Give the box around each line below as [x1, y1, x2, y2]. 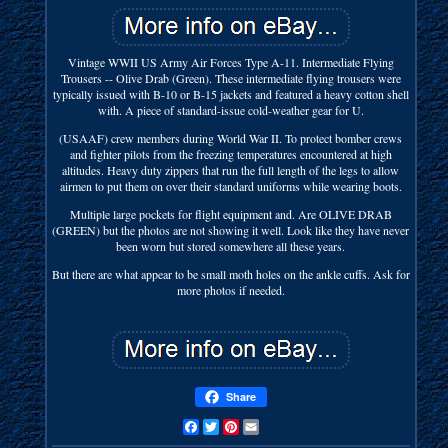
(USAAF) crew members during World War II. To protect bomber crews [59, 129, 403, 146]
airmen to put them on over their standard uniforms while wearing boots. [59, 177, 402, 194]
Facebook [198, 418, 245, 435]
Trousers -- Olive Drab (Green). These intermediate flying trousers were [60, 69, 401, 86]
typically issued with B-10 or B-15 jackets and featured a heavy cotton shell [52, 85, 409, 102]
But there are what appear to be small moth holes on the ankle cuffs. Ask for [51, 265, 410, 282]
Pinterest [238, 418, 280, 435]
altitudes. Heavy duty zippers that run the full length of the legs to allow [62, 161, 400, 178]
